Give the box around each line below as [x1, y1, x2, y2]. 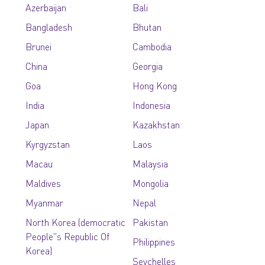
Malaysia [132, 157, 168, 170]
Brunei [25, 40, 52, 53]
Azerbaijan [25, 1, 67, 14]
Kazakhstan [132, 118, 180, 131]
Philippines [132, 235, 175, 248]
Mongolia [132, 177, 169, 189]
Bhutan [132, 21, 161, 33]
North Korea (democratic [25, 216, 126, 228]
